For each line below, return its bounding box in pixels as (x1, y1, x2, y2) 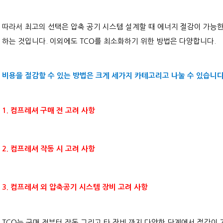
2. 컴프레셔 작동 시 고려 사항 (2, 145, 96, 152)
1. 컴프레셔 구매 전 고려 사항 (2, 107, 96, 114)
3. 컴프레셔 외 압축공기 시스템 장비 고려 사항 (2, 184, 148, 191)
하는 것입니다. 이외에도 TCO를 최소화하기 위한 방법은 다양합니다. (2, 37, 217, 45)
